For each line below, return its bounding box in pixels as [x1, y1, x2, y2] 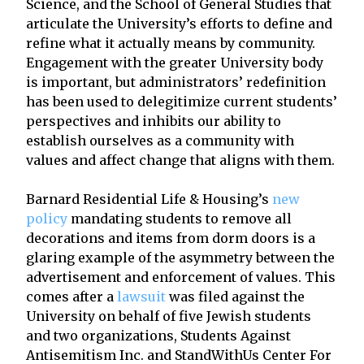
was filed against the [166, 288, 305, 305]
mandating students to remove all [67, 210, 292, 227]
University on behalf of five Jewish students [26, 307, 311, 324]
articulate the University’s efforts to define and [26, 15, 332, 32]
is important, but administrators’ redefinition [26, 73, 326, 90]
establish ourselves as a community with [26, 132, 294, 149]
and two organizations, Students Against [26, 327, 291, 344]
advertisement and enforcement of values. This [26, 268, 336, 285]
